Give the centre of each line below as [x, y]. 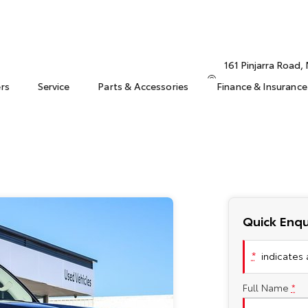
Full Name [265, 287]
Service [54, 86]
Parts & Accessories [143, 86]
